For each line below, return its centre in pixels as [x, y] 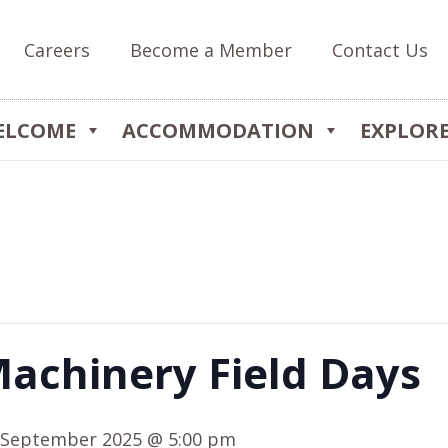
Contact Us [380, 49]
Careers [57, 49]
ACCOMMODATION [218, 130]
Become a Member [211, 49]
